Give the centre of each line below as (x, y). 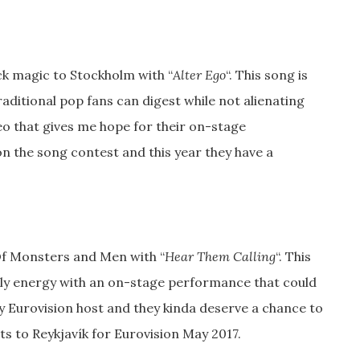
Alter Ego (199, 74)
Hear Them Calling (220, 257)
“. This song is (267, 74)
